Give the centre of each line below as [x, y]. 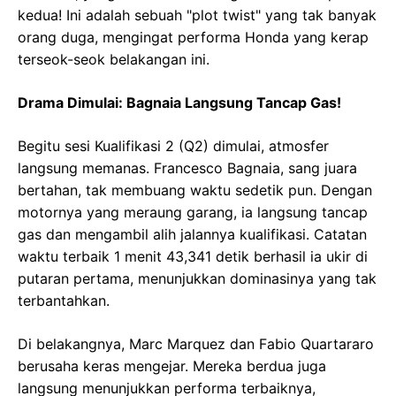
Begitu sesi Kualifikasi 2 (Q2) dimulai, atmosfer [173, 146]
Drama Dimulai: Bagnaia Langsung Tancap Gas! [179, 103]
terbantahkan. [64, 301]
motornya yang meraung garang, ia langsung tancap [193, 213]
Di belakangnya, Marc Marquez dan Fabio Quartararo [196, 344]
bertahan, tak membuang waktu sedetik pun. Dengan [195, 190]
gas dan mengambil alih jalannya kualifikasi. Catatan [192, 235]
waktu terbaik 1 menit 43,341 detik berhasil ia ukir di [193, 257]
